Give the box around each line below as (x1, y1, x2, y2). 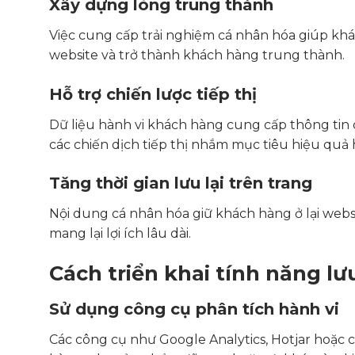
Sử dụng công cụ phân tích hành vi (49, 300, 339, 319)
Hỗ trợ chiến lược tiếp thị (49, 84, 257, 104)
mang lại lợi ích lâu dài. (49, 226, 191, 242)
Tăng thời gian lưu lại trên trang (49, 174, 312, 193)
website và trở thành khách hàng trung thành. (49, 47, 345, 63)
